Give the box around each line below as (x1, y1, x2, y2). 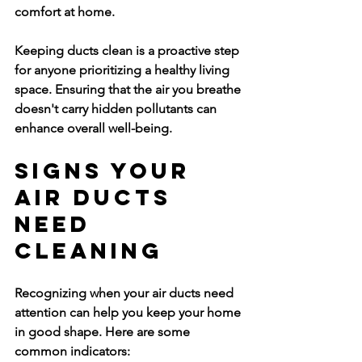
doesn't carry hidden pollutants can (15, 101, 220, 116)
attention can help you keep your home (15, 305, 244, 320)
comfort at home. (15, 4, 115, 19)
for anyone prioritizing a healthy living (15, 62, 233, 78)
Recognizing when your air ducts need (15, 285, 237, 301)
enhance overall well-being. (15, 120, 172, 136)
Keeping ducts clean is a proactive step (15, 43, 242, 58)
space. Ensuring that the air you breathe (15, 82, 244, 97)
